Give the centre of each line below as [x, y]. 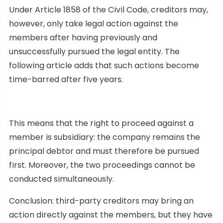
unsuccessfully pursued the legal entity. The [94, 51]
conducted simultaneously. [61, 179]
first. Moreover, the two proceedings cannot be [102, 165]
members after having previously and [83, 37]
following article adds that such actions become [104, 65]
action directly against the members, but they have [111, 215]
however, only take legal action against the [94, 23]
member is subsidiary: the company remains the [105, 137]
